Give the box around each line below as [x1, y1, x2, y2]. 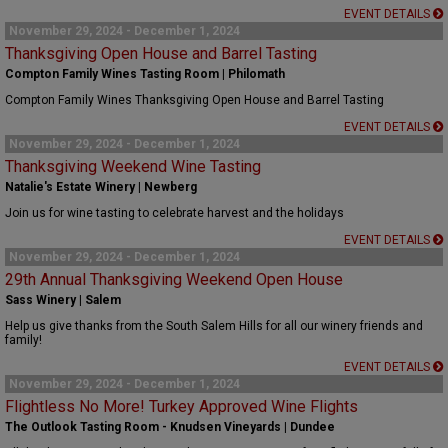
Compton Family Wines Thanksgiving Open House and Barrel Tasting [5, 93, 384, 108]
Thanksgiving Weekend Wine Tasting [5, 157, 261, 177]
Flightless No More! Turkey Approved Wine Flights [5, 397, 358, 417]
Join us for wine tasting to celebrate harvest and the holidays [5, 206, 344, 221]
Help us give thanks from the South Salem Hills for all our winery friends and [5, 319, 423, 334]
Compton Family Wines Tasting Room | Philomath [5, 67, 285, 82]
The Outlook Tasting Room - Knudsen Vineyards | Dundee [5, 420, 335, 435]
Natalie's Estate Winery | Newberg [5, 180, 197, 195]
